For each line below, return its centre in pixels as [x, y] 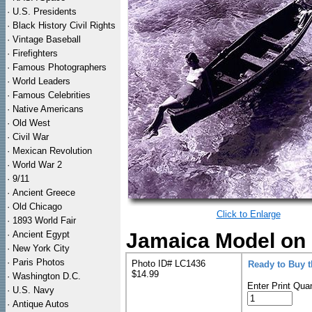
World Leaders [41, 81]
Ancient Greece [44, 193]
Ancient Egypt [41, 234]
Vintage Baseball [47, 39]
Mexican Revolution [52, 151]
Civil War [31, 137]
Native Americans [48, 109]
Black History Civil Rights [64, 25]
